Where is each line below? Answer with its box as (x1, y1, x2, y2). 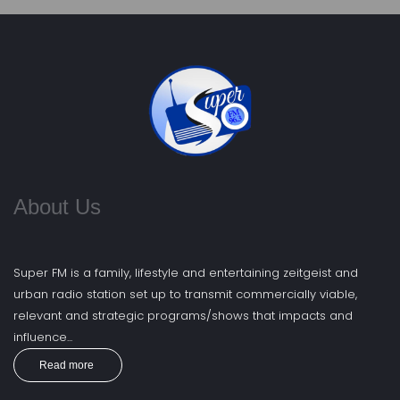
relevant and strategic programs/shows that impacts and (13, 306, 353, 324)
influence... (13, 328, 72, 346)
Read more (39, 358, 94, 371)
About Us (13, 194, 101, 219)
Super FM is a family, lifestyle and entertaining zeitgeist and (13, 263, 358, 281)
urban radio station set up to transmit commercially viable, (13, 285, 357, 303)
